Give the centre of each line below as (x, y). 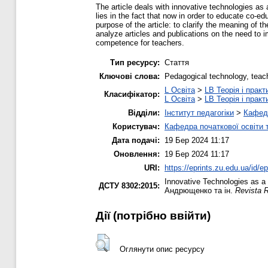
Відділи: (144, 112)
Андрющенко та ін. (200, 190)
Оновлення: (137, 154)
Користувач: (136, 126)
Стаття (177, 62)
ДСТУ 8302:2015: (129, 185)
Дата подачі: (136, 140)
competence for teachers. (140, 42)
